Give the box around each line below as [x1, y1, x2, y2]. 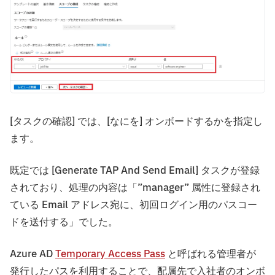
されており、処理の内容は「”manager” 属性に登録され [10, 180, 260, 196]
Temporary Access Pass [55, 247, 165, 262]
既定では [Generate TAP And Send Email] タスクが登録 [10, 163, 260, 179]
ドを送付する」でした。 [10, 215, 118, 230]
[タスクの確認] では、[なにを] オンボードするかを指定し [10, 114, 263, 130]
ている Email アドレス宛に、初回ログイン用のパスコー [10, 198, 257, 213]
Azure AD [10, 247, 55, 262]
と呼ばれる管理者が [165, 247, 256, 262]
